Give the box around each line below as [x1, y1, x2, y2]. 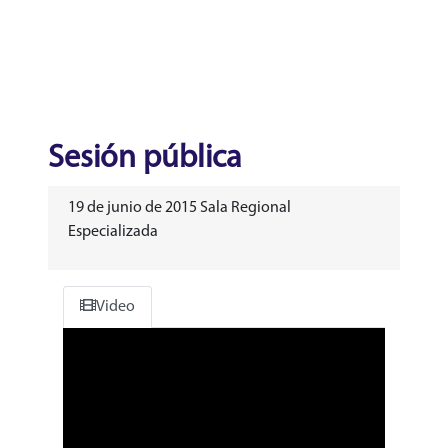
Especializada [68, 223, 158, 240]
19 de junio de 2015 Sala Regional [68, 199, 291, 216]
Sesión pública [48, 142, 241, 175]
